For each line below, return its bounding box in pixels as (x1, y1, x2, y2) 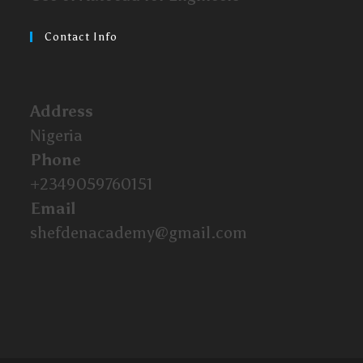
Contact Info (45, 30, 118, 43)
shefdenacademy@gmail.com (30, 222, 248, 242)
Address (30, 100, 94, 121)
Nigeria (30, 125, 83, 145)
